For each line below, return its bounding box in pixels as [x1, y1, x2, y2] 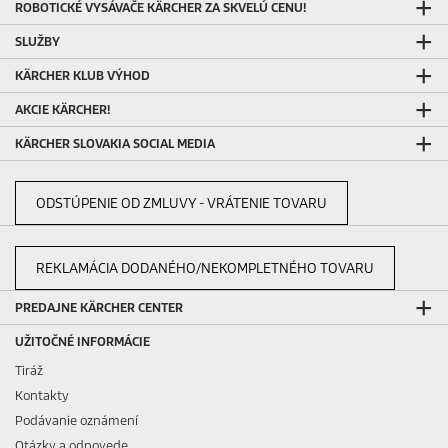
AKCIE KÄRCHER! [15, 101, 110, 117]
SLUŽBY [15, 33, 60, 49]
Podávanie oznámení [15, 412, 138, 428]
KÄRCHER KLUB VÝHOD [15, 67, 150, 83]
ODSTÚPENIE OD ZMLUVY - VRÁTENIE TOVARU [36, 194, 327, 212]
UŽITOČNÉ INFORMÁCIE [15, 333, 150, 349]
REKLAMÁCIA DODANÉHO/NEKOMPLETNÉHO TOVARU [36, 259, 374, 277]
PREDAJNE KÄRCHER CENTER [15, 299, 183, 315]
